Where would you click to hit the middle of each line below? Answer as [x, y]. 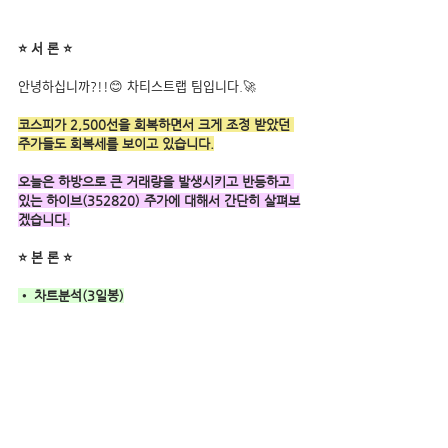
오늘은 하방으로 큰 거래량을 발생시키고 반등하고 [156, 181]
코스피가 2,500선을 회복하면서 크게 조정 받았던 [156, 124]
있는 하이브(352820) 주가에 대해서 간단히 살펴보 [159, 200]
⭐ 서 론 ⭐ [45, 48]
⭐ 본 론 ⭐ [45, 257]
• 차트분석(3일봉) [71, 295]
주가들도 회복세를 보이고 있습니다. [116, 143]
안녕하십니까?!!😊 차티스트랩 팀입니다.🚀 [137, 86]
